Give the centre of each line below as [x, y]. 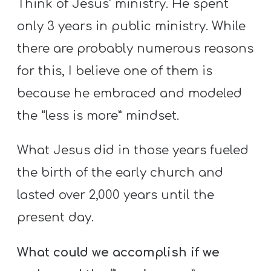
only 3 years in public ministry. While [132, 27]
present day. [56, 218]
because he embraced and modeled [130, 94]
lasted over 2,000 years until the [116, 195]
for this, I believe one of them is [115, 71]
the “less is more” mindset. [98, 116]
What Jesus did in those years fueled [133, 151]
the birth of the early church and [120, 173]
